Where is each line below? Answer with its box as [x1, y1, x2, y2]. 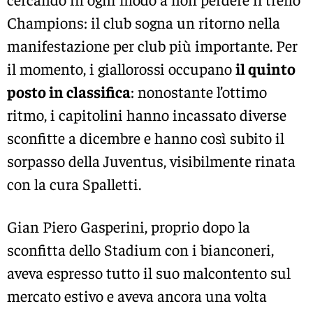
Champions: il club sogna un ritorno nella [7, 12, 280, 32]
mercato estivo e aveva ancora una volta [7, 285, 267, 305]
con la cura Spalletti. [7, 173, 141, 194]
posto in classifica [7, 81, 131, 101]
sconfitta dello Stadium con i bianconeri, [7, 239, 274, 259]
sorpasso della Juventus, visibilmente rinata [7, 150, 296, 170]
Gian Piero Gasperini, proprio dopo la [7, 216, 250, 236]
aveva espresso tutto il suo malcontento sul [7, 262, 291, 282]
